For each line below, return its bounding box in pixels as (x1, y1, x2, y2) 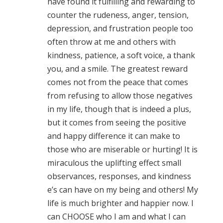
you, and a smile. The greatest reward (47, 63, 188, 74)
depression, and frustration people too (47, 22, 193, 34)
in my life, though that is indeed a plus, (47, 103, 191, 114)
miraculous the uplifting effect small (47, 157, 181, 168)
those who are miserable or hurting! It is (47, 143, 198, 155)
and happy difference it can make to (47, 130, 180, 141)
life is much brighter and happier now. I (47, 197, 194, 209)
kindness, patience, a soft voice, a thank (47, 49, 195, 61)
